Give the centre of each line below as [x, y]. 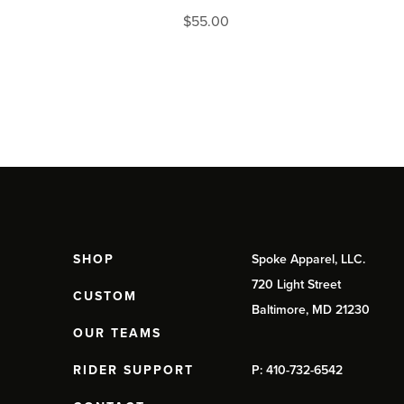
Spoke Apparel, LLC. [308, 259]
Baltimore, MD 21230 [310, 309]
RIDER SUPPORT [133, 370]
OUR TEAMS [117, 333]
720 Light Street [296, 284]
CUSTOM [105, 296]
